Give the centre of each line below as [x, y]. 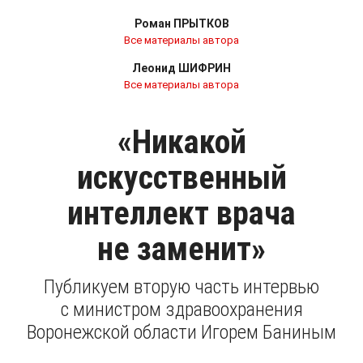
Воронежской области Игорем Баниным [181, 332]
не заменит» [181, 249]
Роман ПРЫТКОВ [181, 23]
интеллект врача [181, 214]
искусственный [181, 178]
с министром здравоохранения [181, 310]
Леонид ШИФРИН [181, 68]
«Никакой [181, 142]
